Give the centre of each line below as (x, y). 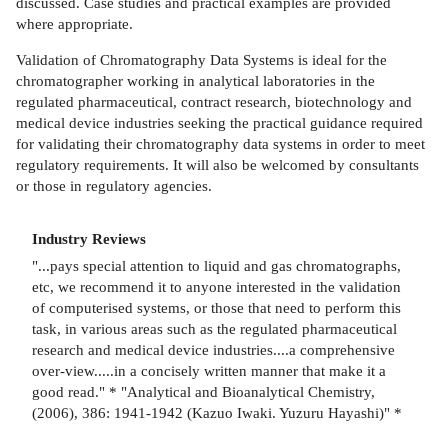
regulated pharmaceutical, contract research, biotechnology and (214, 102)
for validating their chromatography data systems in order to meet (220, 144)
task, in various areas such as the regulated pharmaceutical (214, 328)
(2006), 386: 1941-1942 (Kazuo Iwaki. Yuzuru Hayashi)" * (217, 412)
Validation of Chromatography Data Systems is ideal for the (201, 60)
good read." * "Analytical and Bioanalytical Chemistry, (203, 391)
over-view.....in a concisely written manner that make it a (209, 370)
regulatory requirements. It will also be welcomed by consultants (217, 165)
